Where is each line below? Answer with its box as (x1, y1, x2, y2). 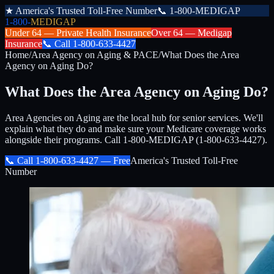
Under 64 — (5, 28, 56, 38)
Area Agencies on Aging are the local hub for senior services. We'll (5, 112, 263, 123)
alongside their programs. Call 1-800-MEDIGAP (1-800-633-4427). (5, 134, 267, 145)
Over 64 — (151, 28, 198, 38)
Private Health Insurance (56, 28, 151, 38)
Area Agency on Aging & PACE (31, 50, 158, 60)
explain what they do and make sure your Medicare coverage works (5, 123, 266, 134)
